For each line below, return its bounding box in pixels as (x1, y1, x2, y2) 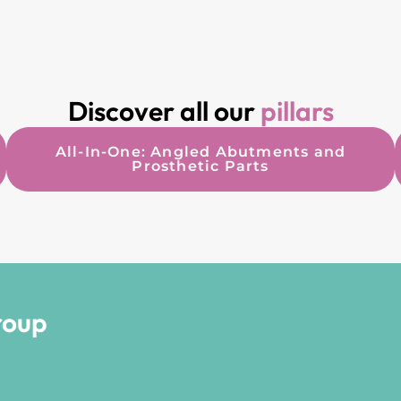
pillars (260, 93, 334, 128)
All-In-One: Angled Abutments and (55, 142, 346, 160)
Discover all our (67, 93, 260, 128)
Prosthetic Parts (132, 157, 269, 175)
